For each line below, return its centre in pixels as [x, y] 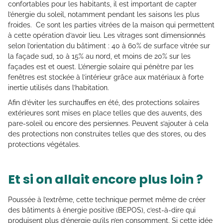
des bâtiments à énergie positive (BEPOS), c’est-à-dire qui [102, 210]
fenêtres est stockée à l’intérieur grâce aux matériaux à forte [106, 77]
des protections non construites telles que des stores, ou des [107, 134]
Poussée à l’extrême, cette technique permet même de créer [107, 200]
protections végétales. [44, 145]
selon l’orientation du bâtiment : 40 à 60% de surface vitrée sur [109, 46]
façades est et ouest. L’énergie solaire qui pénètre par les [101, 67]
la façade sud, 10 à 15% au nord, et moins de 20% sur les [99, 56]
